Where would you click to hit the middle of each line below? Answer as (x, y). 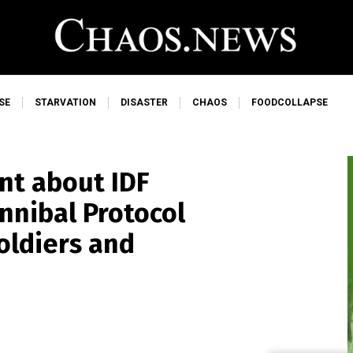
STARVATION (65, 102)
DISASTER (144, 102)
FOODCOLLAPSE (290, 102)
